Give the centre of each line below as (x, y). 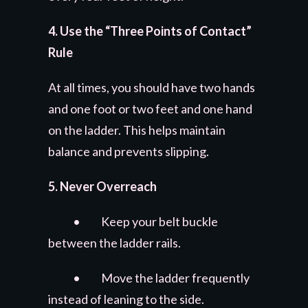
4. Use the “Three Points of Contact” (150, 31)
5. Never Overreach (102, 186)
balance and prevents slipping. (129, 151)
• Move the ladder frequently (149, 277)
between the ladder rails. (114, 242)
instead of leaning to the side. (126, 299)
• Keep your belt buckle (133, 221)
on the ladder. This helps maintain (137, 130)
